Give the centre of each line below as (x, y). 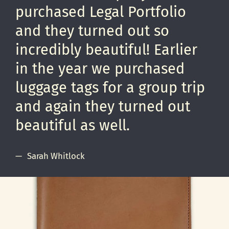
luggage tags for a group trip (110, 87)
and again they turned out (103, 106)
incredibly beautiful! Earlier (107, 50)
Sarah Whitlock (56, 156)
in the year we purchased (100, 68)
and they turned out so (93, 31)
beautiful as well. (73, 125)
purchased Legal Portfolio (101, 12)
